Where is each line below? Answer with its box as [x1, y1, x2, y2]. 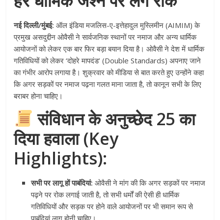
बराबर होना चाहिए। [14, 90, 63, 101]
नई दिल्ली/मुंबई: [14, 20, 55, 30]
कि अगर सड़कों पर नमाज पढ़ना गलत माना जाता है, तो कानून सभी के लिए [14, 79, 202, 89]
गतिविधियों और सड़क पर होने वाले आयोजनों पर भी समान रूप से [31, 201, 193, 211]
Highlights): [14, 146, 108, 169]
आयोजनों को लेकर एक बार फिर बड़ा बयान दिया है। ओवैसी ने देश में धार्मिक [14, 43, 205, 54]
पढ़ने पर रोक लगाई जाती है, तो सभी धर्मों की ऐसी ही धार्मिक [31, 189, 180, 199]
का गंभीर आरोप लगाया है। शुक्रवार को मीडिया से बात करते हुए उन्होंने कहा [14, 67, 204, 77]
